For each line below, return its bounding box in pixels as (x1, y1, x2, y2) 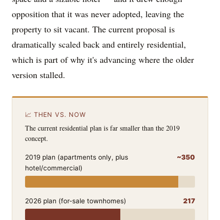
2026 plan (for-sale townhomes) (25, 197, 126, 205)
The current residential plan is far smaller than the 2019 (25, 123, 180, 133)
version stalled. (12, 69, 65, 81)
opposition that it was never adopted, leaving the (12, 8, 184, 20)
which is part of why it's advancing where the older (12, 54, 194, 66)
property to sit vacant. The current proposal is (12, 23, 175, 35)
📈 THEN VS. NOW (25, 111, 86, 119)
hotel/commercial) (25, 164, 82, 172)
